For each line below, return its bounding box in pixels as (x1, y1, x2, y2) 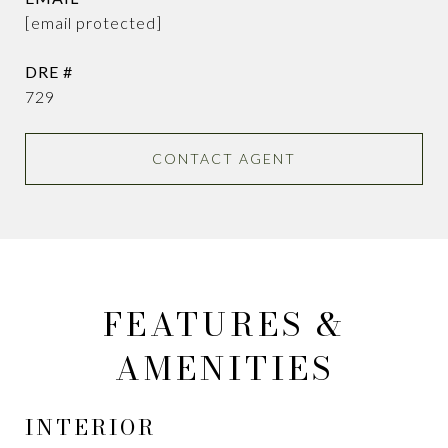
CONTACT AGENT (152, 150, 296, 167)
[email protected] (25, 13, 162, 32)
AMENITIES (114, 344, 334, 393)
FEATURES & (103, 300, 345, 349)
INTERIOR (25, 411, 156, 443)
